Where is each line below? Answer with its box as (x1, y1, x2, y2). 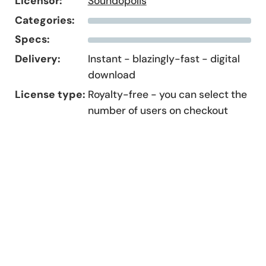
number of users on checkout (87, 103, 228, 117)
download (87, 68, 135, 81)
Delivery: (15, 52, 61, 65)
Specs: (15, 33, 50, 46)
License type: (15, 87, 86, 101)
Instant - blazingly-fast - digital (87, 52, 240, 65)
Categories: (15, 13, 75, 27)
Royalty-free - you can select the (87, 87, 247, 101)
